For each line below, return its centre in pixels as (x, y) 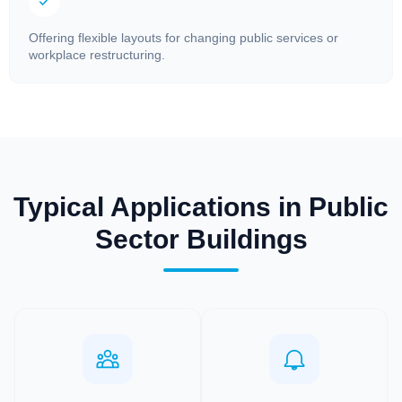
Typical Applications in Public (201, 206)
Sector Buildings (201, 239)
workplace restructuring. (97, 54)
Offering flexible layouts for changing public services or (184, 37)
